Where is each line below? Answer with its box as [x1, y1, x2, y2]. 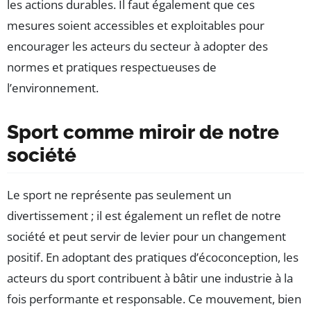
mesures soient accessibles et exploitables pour [7, 17, 264, 33]
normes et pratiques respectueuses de [7, 58, 217, 75]
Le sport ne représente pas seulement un [7, 186, 231, 203]
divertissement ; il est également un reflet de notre [7, 207, 281, 224]
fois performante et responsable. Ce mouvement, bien [7, 290, 301, 307]
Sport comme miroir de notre [7, 120, 279, 144]
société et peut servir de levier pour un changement [7, 228, 286, 244]
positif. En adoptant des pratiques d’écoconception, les [7, 249, 299, 265]
